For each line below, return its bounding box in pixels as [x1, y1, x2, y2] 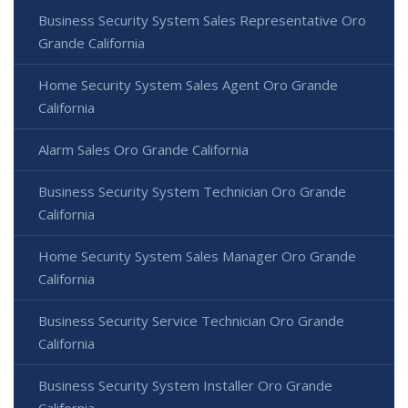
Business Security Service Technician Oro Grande [38, 311, 344, 331]
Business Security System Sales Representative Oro [38, 11, 366, 30]
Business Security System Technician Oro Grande [38, 182, 346, 201]
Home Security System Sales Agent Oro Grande [38, 76, 338, 95]
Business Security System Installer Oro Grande [38, 376, 332, 395]
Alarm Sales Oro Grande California [38, 140, 249, 159]
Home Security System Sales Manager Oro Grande [38, 247, 356, 266]
